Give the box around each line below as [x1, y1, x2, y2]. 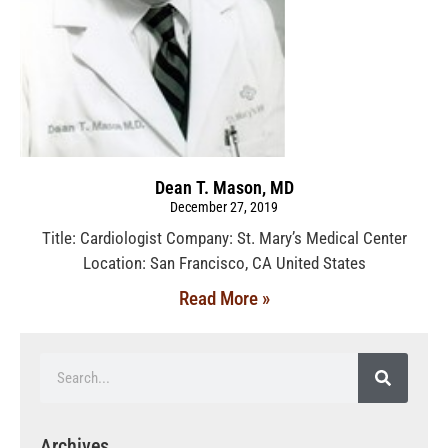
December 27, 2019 [170, 198, 278, 215]
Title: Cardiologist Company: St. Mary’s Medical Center [41, 227, 407, 248]
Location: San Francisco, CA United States [82, 252, 366, 273]
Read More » [178, 286, 270, 310]
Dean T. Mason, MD [154, 176, 294, 198]
